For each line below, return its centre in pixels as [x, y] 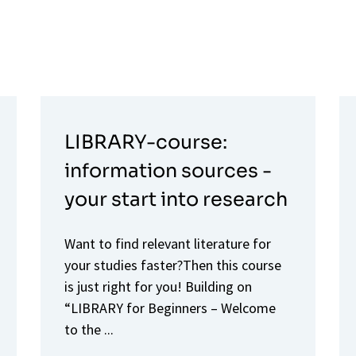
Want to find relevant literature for [167, 243]
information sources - [168, 170]
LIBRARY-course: [145, 142]
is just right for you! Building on [158, 286]
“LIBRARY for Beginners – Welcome [170, 308]
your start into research [176, 199]
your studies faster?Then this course [172, 265]
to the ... [89, 329]
